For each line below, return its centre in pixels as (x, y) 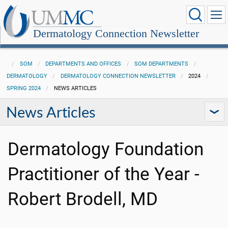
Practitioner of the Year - (104, 174)
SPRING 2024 (23, 88)
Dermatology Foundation (106, 149)
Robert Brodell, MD (83, 199)
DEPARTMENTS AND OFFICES (83, 64)
